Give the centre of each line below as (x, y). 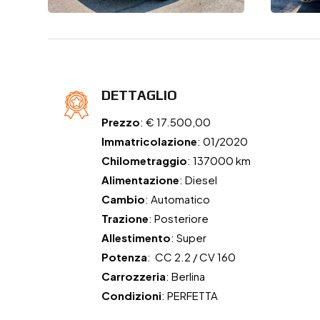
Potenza (125, 257)
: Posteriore (179, 219)
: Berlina (186, 276)
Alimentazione (141, 180)
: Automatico (178, 199)
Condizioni (132, 296)
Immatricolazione (150, 141)
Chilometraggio (145, 161)
